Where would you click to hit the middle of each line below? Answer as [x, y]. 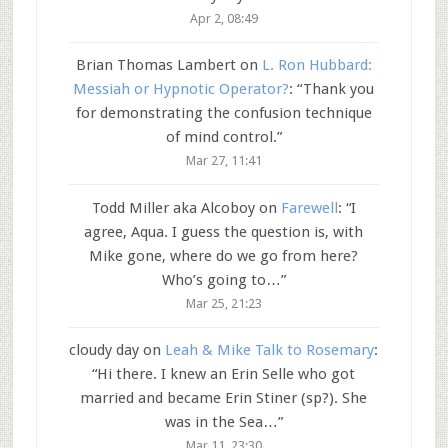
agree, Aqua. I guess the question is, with [224, 231]
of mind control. [221, 137]
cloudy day [104, 350]
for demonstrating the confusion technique [223, 113]
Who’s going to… [221, 279]
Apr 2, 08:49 [223, 18]
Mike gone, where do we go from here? [224, 255]
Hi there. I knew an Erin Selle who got [226, 374]
